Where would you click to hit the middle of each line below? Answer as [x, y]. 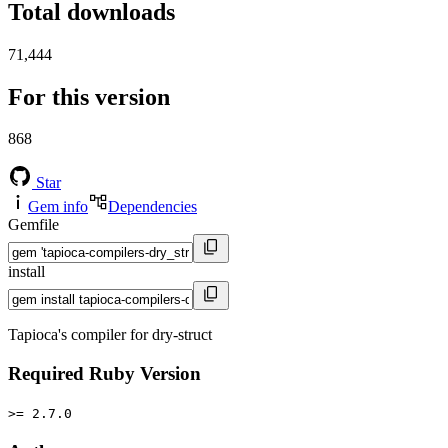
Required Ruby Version [104, 374]
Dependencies [152, 207]
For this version [89, 96]
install [26, 272]
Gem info [58, 207]
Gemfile [33, 225]
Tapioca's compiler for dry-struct [110, 335]
